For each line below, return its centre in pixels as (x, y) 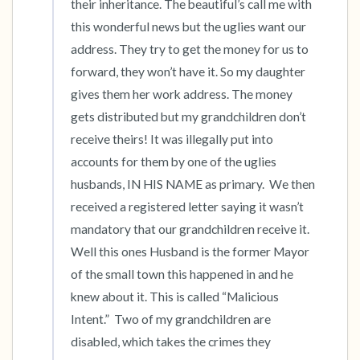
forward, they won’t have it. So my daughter (188, 72)
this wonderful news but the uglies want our (188, 27)
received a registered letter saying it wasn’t (187, 207)
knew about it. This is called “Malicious (175, 297)
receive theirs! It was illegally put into (172, 139)
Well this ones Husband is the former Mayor (190, 252)
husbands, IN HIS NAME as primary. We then (193, 184)
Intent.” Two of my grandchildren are (171, 319)
